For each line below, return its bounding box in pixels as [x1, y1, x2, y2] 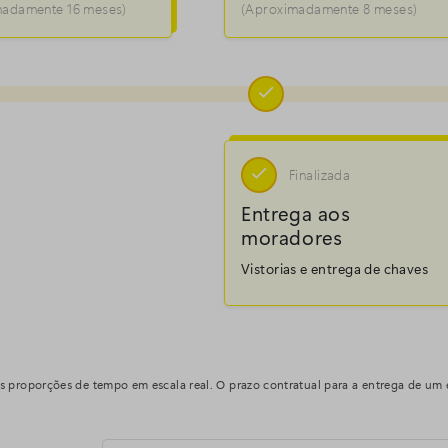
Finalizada [289, 165, 351, 185]
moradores [241, 223, 343, 251]
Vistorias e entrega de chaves [241, 259, 429, 279]
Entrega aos [241, 199, 351, 227]
